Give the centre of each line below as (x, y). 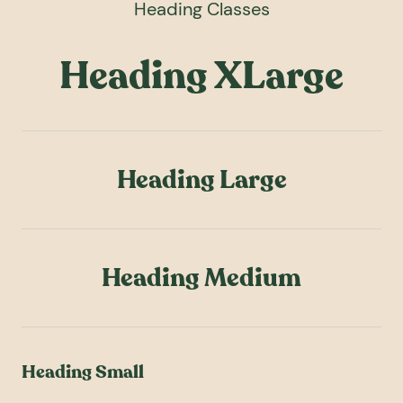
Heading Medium (201, 278)
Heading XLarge (201, 75)
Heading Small (83, 372)
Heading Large (201, 179)
